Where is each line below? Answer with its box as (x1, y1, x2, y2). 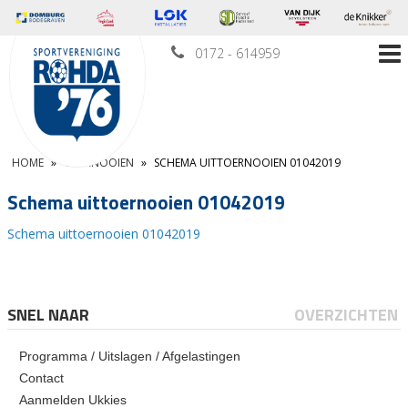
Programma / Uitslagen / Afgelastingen (19, 349, 240, 364)
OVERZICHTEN (294, 302, 398, 328)
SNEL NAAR (7, 302, 89, 328)
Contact (19, 371, 64, 386)
